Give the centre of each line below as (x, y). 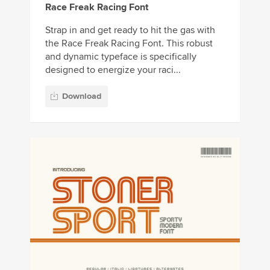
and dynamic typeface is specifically (121, 57)
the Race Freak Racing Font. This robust (129, 44)
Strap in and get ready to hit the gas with (130, 30)
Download (82, 96)
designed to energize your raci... (113, 70)
